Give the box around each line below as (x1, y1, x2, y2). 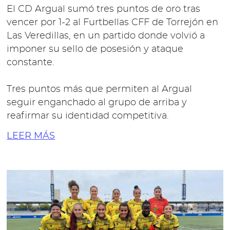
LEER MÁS (7, 129, 55, 141)
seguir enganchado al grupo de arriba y (7, 98, 187, 108)
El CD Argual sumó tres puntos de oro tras (7, 5, 201, 14)
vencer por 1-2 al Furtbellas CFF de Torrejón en (7, 18, 219, 28)
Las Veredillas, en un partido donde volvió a (7, 31, 205, 41)
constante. (7, 58, 55, 68)
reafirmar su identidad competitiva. (7, 111, 169, 121)
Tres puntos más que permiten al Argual (7, 85, 193, 94)
